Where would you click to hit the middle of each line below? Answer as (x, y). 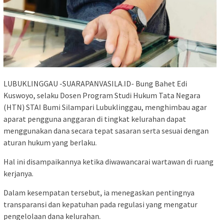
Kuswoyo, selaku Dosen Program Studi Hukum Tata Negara (102, 96)
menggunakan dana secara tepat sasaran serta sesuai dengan (106, 131)
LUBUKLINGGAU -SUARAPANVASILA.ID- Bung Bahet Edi (95, 84)
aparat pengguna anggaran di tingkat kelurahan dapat (95, 119)
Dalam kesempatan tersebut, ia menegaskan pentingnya (99, 193)
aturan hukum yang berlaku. (50, 143)
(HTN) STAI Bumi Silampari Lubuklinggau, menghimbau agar (105, 107)
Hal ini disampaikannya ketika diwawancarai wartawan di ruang (109, 162)
